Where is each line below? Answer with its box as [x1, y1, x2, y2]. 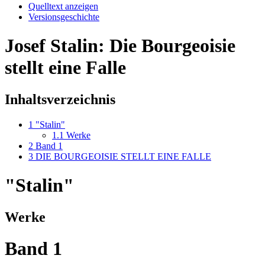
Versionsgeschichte [28, 11, 99, 22]
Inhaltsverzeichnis [5, 91, 115, 107]
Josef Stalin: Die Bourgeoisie [5, 35, 235, 57]
